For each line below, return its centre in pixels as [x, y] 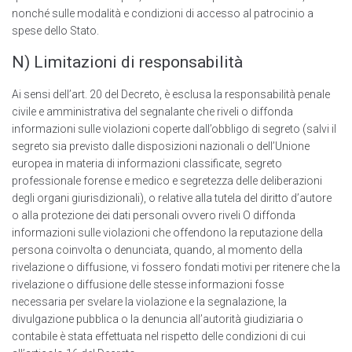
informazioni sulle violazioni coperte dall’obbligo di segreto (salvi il [174, 129]
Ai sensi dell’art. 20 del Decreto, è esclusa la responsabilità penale [171, 95]
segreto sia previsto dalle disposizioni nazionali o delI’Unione [161, 147]
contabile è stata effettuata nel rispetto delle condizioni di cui [159, 337]
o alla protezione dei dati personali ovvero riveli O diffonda [154, 216]
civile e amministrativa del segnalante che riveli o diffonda [152, 112]
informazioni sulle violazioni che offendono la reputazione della [167, 233]
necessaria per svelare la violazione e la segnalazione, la [149, 302]
